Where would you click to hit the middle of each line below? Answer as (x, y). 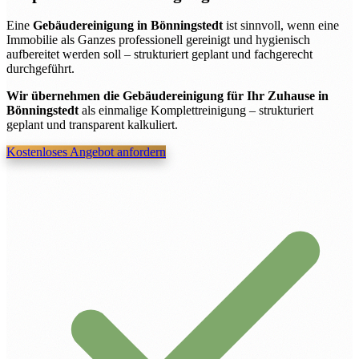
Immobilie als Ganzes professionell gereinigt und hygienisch (158, 40)
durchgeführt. (40, 69)
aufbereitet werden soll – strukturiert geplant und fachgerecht (159, 54)
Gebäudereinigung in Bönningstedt (128, 26)
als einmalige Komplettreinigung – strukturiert (196, 111)
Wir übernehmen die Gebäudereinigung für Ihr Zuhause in (167, 96)
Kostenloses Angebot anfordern (86, 152)
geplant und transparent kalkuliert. (92, 125)
